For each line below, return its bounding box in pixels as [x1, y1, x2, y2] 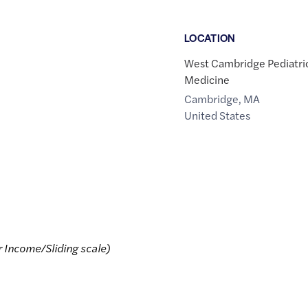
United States [184, 107, 250, 124]
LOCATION [184, 30, 236, 45]
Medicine [184, 71, 230, 88]
